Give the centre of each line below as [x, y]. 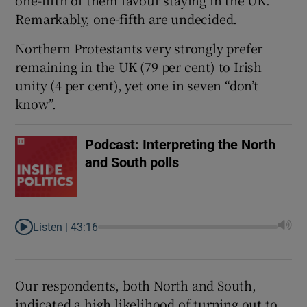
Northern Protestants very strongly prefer [139, 48]
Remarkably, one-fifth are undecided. [126, 19]
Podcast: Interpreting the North [181, 145]
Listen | [52, 227]
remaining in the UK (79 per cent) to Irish [139, 67]
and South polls [132, 163]
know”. [36, 104]
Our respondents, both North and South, [136, 285]
